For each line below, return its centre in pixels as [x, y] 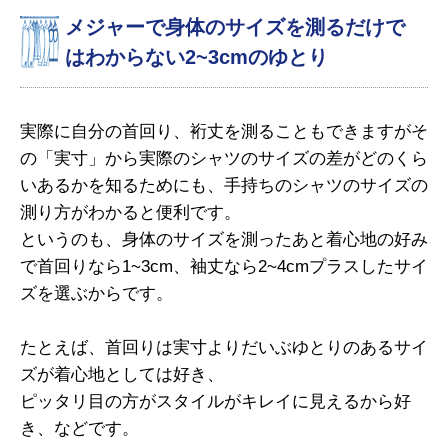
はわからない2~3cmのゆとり [196, 57]
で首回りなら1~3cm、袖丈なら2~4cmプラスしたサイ [224, 266]
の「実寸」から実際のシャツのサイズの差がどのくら [224, 158]
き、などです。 [79, 428]
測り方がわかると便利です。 [130, 212]
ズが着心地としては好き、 [122, 374]
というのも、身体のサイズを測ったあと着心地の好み [224, 239]
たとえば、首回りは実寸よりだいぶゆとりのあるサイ [224, 347]
